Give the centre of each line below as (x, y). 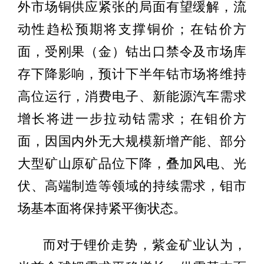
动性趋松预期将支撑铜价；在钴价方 (132, 29)
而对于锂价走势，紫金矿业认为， (145, 244)
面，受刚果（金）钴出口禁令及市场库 (132, 52)
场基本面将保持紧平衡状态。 (102, 208)
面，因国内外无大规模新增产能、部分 (132, 141)
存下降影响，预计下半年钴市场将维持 (132, 74)
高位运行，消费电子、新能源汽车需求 (132, 96)
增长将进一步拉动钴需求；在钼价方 (132, 119)
